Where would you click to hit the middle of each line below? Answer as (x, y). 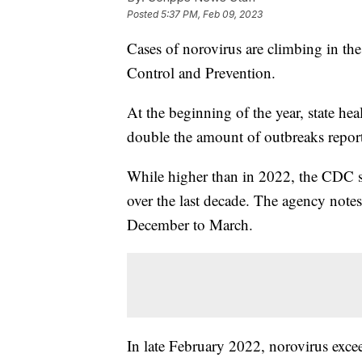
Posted (144, 15)
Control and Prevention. (201, 73)
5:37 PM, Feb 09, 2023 (212, 15)
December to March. (190, 225)
